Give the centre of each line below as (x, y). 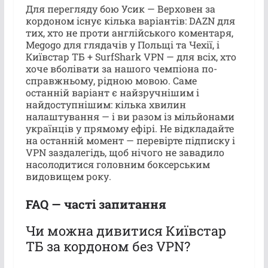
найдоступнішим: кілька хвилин (106, 104)
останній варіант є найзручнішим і (112, 92)
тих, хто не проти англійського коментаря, (129, 32)
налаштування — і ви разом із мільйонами (130, 116)
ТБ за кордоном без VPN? (108, 246)
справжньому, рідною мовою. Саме (111, 80)
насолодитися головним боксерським (118, 164)
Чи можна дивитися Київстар (126, 230)
